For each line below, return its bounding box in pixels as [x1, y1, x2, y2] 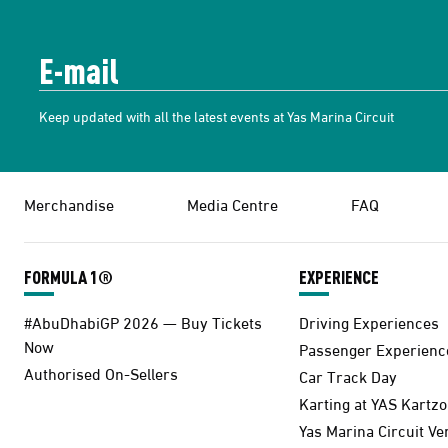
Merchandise [24, 191, 114, 215]
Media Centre [187, 191, 278, 215]
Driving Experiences [299, 309, 439, 333]
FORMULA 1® [24, 264, 113, 288]
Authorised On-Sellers [24, 360, 178, 384]
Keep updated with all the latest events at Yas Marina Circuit [39, 104, 394, 126]
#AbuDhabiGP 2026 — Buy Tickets [24, 309, 262, 333]
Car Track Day [299, 363, 397, 387]
